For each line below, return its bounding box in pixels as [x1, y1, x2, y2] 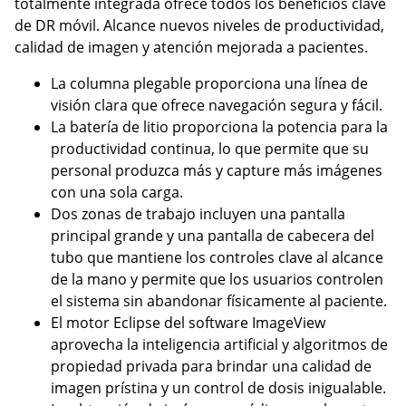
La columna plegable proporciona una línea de [51, 73, 368, 93]
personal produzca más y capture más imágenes [51, 160, 382, 180]
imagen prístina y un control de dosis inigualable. [51, 378, 386, 398]
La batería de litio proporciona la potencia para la [51, 117, 388, 137]
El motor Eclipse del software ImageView [51, 313, 325, 333]
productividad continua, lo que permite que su [51, 139, 369, 159]
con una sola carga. [51, 182, 183, 202]
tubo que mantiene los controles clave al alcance [51, 247, 383, 267]
